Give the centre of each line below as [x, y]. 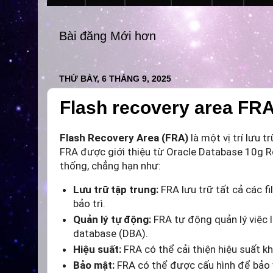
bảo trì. [89, 204]
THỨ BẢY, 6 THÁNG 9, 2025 [115, 78]
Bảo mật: [94, 265]
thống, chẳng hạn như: [110, 166]
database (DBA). [111, 234]
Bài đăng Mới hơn [108, 36]
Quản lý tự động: [112, 220]
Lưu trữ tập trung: [116, 190]
